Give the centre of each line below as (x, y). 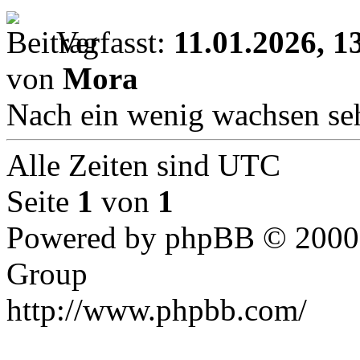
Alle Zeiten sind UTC (143, 165)
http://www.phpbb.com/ (157, 309)
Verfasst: (115, 42)
